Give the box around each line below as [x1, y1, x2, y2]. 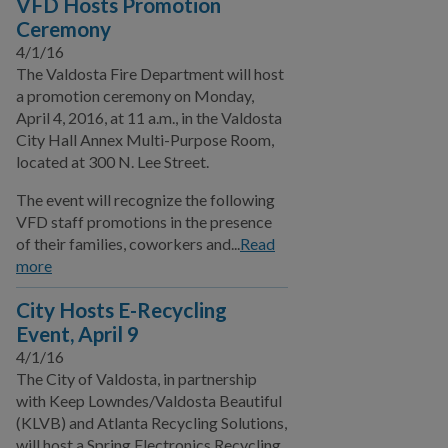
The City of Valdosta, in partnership [16, 369, 257, 388]
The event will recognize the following [16, 190, 275, 209]
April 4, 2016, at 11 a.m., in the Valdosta [16, 108, 282, 127]
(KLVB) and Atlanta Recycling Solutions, [16, 413, 287, 432]
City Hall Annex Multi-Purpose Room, [16, 130, 274, 149]
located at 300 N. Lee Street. [16, 152, 209, 171]
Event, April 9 [16, 321, 139, 346]
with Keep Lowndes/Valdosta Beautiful [16, 391, 282, 410]
